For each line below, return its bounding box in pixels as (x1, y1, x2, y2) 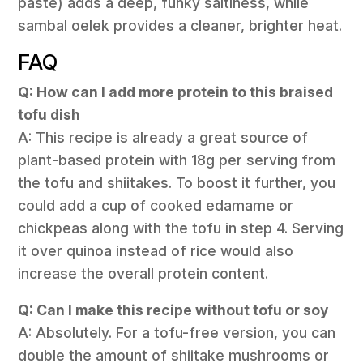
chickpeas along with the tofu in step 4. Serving (18, 219, 344, 237)
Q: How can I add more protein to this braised (18, 83, 334, 100)
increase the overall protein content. (18, 264, 269, 282)
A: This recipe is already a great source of (18, 128, 309, 146)
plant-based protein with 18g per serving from (18, 151, 336, 169)
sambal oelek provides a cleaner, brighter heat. (18, 17, 343, 35)
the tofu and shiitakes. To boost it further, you (18, 173, 336, 191)
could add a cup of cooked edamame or (18, 196, 294, 214)
